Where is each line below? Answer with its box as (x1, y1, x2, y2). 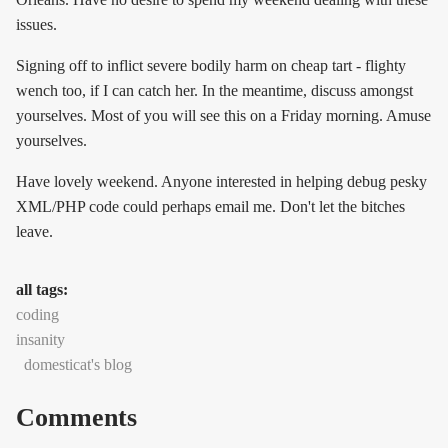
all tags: (16, 281, 72, 299)
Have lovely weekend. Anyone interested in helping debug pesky (16, 173, 427, 191)
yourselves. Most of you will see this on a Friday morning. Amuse (16, 107, 431, 125)
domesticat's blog (24, 356, 132, 374)
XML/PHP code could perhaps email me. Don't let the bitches (16, 198, 405, 216)
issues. (16, 16, 57, 34)
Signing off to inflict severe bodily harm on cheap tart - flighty (16, 57, 406, 75)
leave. (16, 223, 53, 241)
